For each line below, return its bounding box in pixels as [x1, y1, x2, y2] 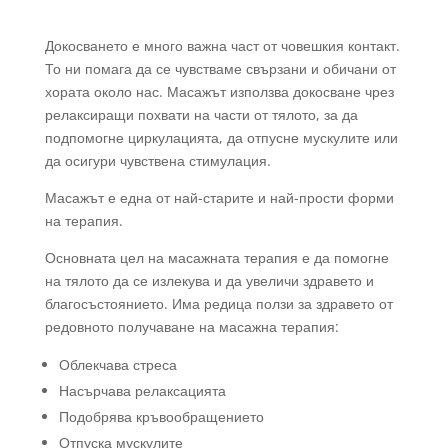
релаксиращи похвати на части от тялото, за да [44, 105, 358, 124]
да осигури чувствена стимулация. [44, 151, 271, 170]
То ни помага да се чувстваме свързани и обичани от [44, 59, 396, 78]
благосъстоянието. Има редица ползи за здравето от [44, 294, 393, 313]
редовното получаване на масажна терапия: [44, 317, 339, 336]
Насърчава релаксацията [58, 381, 226, 400]
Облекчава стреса [58, 355, 177, 374]
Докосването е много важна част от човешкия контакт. [44, 36, 400, 55]
